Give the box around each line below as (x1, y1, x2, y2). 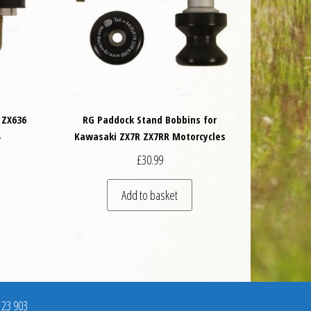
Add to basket (121, 186, 178, 203)
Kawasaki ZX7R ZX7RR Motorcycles (74, 129, 226, 144)
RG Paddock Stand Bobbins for (83, 112, 217, 127)
